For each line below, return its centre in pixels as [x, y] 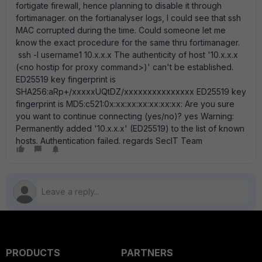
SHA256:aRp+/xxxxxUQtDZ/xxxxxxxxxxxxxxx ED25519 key [131, 92]
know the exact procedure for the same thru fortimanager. [130, 42]
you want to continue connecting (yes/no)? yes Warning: [125, 116]
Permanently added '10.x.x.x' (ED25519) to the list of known [130, 128]
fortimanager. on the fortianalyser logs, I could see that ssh [128, 18]
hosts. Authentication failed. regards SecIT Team [109, 141]
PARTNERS [147, 253]
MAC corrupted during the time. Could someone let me [121, 30]
